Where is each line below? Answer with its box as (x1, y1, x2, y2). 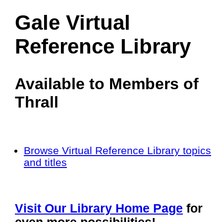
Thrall (15, 93, 58, 111)
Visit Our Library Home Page (15, 202, 183, 215)
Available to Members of (15, 75, 199, 93)
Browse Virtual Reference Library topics (24, 145, 211, 156)
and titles (24, 157, 67, 168)
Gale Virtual (15, 11, 130, 34)
